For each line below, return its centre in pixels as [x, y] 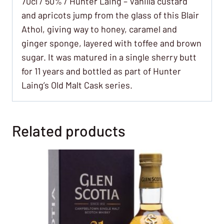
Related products [69, 130]
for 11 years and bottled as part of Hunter [101, 71]
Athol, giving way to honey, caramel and [99, 29]
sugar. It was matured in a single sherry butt [109, 57]
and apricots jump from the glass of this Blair [110, 15]
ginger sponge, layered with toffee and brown [111, 43]
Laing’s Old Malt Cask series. [77, 85]
